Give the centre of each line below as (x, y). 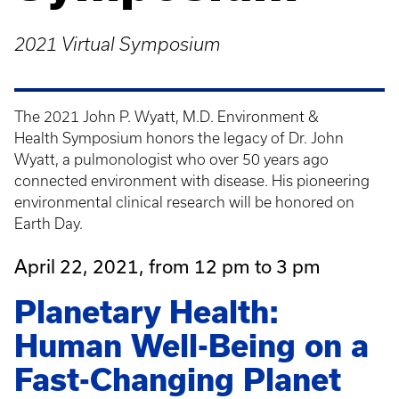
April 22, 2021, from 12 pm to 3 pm (167, 266)
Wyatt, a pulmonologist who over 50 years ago (171, 159)
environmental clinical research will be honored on (184, 202)
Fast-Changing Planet (178, 380)
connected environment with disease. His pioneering (192, 181)
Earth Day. (49, 224)
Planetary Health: (147, 312)
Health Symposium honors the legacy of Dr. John (179, 138)
